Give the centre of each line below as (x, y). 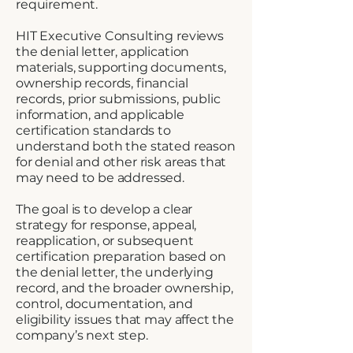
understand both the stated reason (126, 146)
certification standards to (93, 130)
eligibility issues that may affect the (125, 320)
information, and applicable (100, 115)
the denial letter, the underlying (115, 272)
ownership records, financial (102, 83)
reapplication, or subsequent (105, 241)
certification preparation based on (121, 256)
